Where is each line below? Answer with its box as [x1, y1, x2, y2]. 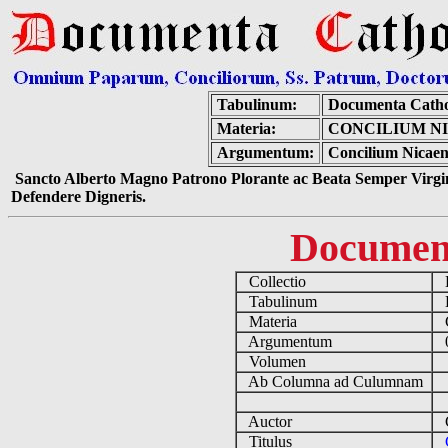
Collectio [236, 273, 314, 290]
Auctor [236, 413, 300, 430]
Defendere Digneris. [11, 188, 146, 205]
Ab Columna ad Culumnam [236, 373, 431, 390]
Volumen [236, 353, 314, 370]
